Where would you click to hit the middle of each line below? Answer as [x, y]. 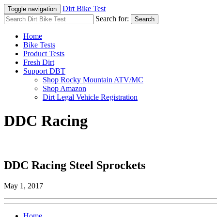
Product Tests [44, 54]
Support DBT [44, 71]
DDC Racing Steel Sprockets [75, 165]
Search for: [112, 19]
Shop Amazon [64, 88]
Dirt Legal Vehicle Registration [90, 97]
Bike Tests [39, 45]
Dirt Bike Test [84, 8]
